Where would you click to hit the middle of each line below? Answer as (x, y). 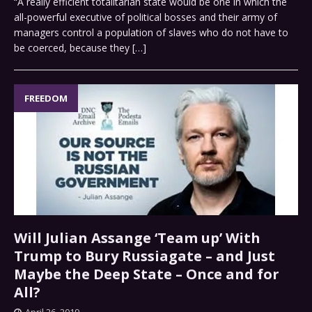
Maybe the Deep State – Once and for (147, 274)
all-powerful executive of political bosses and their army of (146, 17)
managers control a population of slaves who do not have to (151, 33)
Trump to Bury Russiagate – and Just (145, 256)
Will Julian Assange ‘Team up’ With (137, 237)
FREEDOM (46, 99)
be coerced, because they (73, 48)
